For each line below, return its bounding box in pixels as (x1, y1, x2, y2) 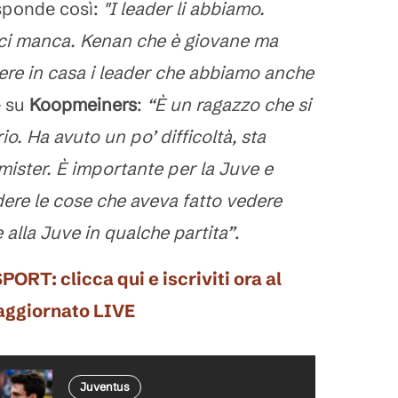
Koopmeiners (29, 93, 137, 115)
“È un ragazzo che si (147, 93, 311, 115)
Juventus (80, 379, 130, 394)
